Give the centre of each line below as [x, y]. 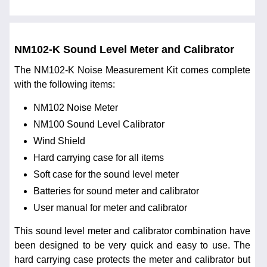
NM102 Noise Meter [76, 107]
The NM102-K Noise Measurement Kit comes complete [132, 70]
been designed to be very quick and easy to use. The [132, 245]
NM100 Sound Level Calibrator [99, 124]
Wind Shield [59, 141]
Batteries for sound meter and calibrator [116, 191]
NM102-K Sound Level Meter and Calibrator [124, 49]
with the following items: [65, 85]
